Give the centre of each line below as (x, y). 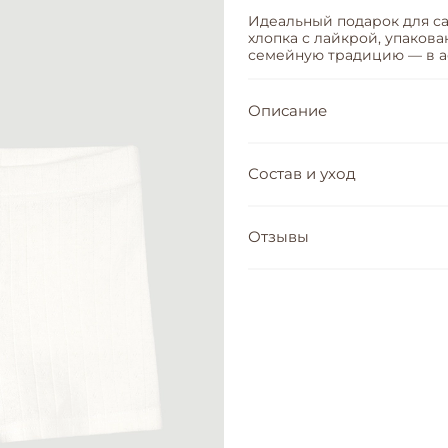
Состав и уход (302, 174)
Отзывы (278, 237)
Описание (287, 110)
